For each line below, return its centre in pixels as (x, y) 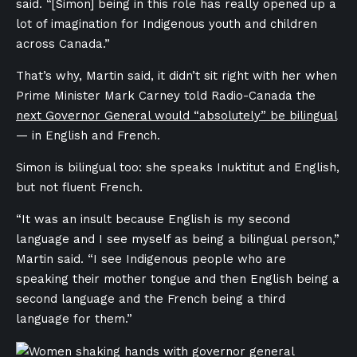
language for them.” (74, 319)
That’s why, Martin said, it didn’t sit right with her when (177, 76)
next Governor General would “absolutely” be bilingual (177, 116)
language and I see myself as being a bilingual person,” (178, 239)
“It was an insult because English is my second (153, 219)
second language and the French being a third (151, 299)
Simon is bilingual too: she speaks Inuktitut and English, (178, 167)
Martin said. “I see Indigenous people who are (151, 259)
